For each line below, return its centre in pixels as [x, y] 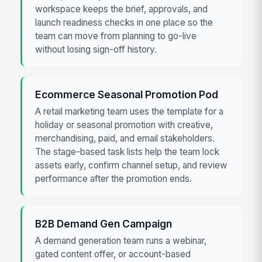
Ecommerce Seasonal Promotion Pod [127, 94]
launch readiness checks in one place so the [124, 22]
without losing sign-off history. [96, 49]
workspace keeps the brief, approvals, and [122, 9]
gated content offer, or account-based [113, 254]
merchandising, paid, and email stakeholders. [125, 139]
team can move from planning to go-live [116, 36]
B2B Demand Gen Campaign [104, 223]
